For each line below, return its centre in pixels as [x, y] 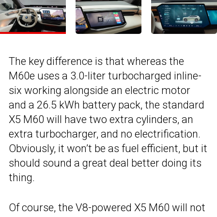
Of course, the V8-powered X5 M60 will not [107, 208]
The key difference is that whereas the [96, 62]
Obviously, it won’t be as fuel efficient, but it [108, 149]
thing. [22, 178]
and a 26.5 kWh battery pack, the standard [107, 105]
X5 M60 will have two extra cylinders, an [101, 120]
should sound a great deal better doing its [105, 163]
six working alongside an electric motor [100, 91]
